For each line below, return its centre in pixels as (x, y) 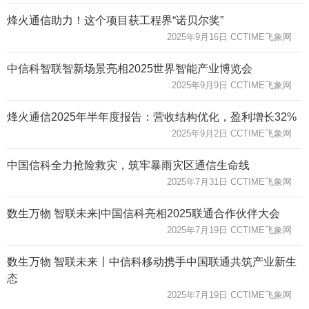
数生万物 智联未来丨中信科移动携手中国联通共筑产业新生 (152, 261)
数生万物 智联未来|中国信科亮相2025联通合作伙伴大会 (143, 213)
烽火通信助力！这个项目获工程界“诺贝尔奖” (115, 20)
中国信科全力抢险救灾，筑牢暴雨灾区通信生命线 (128, 165)
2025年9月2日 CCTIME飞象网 (232, 133)
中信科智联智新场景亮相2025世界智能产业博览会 (130, 68)
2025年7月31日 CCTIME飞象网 (229, 181)
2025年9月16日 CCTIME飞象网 (229, 37)
